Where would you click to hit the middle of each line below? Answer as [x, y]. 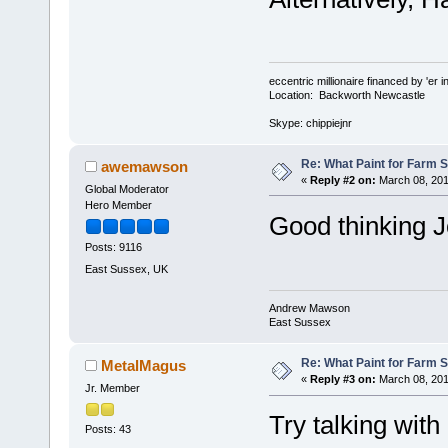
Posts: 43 [107, 428]
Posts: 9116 [113, 247]
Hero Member [118, 204]
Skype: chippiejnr [310, 123]
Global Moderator [126, 188]
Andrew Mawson [309, 308]
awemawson [145, 166]
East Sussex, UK [126, 268]
